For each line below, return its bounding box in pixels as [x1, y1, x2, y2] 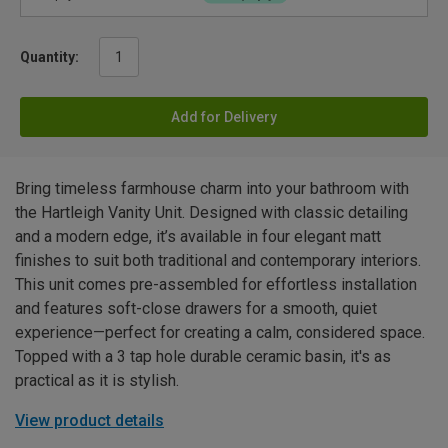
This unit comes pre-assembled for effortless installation [15, 275, 417, 295]
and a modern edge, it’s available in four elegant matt [15, 227, 381, 247]
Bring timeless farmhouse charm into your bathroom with [15, 179, 409, 199]
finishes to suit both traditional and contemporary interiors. [15, 251, 421, 271]
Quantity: [20, 49, 79, 66]
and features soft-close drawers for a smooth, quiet [15, 299, 377, 319]
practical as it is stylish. [15, 371, 179, 391]
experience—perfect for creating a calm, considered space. [15, 323, 425, 343]
